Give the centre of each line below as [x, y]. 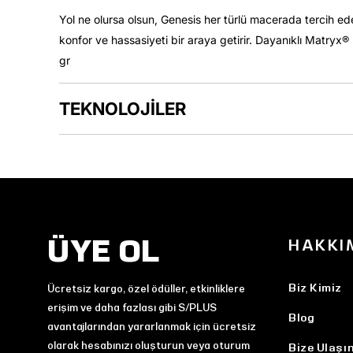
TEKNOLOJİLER [123, 109]
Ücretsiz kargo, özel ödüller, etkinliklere [146, 289]
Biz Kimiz [316, 288]
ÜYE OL [104, 251]
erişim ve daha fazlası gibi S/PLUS [132, 308]
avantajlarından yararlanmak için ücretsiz [152, 327]
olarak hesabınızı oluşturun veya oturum [149, 346]
